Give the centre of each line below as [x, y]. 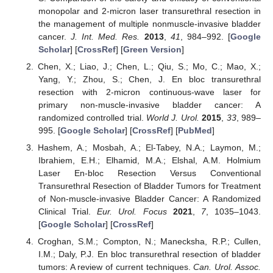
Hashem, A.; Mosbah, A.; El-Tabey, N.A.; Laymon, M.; [149, 148]
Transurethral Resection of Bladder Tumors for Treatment [149, 186]
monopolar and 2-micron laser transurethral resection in [149, 11]
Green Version [152, 49]
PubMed [195, 130]
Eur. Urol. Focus [132, 212]
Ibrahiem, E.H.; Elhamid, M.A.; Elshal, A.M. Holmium [149, 161]
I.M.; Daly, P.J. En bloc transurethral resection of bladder [149, 254]
